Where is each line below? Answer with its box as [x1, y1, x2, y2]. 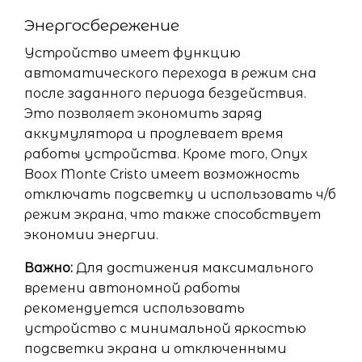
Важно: [24, 260, 73, 276]
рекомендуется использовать [24, 301, 245, 316]
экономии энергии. [24, 227, 158, 242]
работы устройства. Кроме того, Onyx [24, 146, 308, 162]
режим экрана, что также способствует [24, 207, 321, 222]
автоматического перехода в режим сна [24, 65, 317, 81]
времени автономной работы [24, 280, 241, 296]
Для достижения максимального [73, 260, 314, 276]
